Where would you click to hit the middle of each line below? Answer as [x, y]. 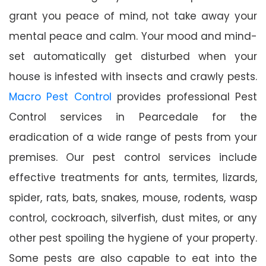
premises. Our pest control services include [133, 157]
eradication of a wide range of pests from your [133, 137]
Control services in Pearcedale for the [133, 117]
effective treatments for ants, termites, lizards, [133, 177]
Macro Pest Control [60, 96]
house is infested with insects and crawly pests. [133, 76]
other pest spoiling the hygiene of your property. [133, 238]
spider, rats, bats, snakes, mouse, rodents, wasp [133, 197]
